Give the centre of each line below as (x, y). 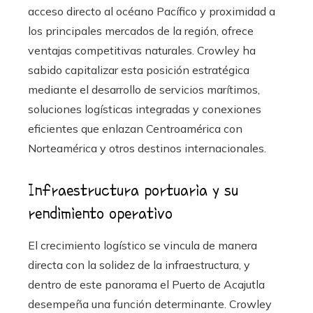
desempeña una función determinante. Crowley (150, 304)
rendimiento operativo (100, 213)
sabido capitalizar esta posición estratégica (139, 70)
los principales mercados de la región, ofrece (141, 30)
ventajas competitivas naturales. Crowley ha (142, 50)
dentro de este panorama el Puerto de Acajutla (146, 284)
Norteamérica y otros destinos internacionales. (147, 148)
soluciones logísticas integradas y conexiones (145, 109)
